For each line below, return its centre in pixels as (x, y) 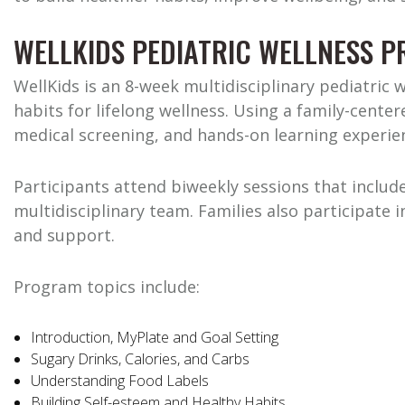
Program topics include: (107, 287)
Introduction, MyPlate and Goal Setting (155, 338)
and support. (64, 235)
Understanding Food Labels (120, 381)
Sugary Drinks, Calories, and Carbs (141, 359)
